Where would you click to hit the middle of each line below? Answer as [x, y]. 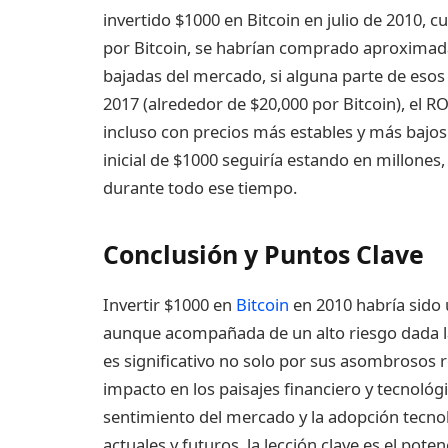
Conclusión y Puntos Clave [263, 253]
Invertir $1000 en [169, 305]
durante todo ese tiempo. [200, 187]
